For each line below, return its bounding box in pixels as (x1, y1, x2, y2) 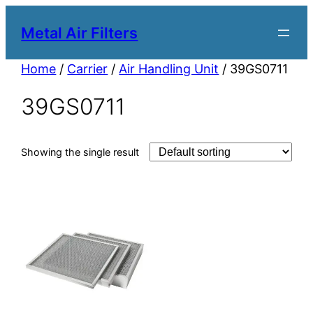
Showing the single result (21, 146, 140, 159)
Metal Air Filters (21, 23, 138, 42)
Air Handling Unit (119, 61, 219, 77)
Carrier (67, 61, 108, 77)
